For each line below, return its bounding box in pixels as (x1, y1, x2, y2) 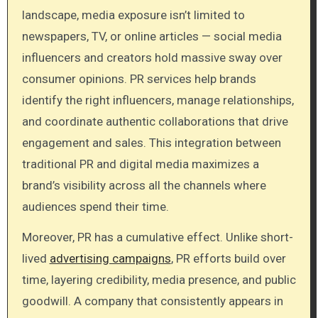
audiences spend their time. (21, 199, 169, 214)
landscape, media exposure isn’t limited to (21, 7, 245, 22)
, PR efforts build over (170, 251, 286, 265)
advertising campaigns (49, 251, 171, 265)
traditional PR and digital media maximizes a (21, 156, 259, 171)
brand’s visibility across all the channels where (21, 177, 266, 192)
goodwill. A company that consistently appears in (21, 293, 283, 308)
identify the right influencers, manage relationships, (21, 92, 294, 107)
